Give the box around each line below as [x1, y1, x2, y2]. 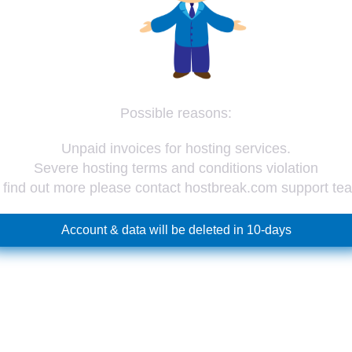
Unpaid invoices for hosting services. [61, 141, 291, 157]
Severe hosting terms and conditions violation [34, 160, 318, 177]
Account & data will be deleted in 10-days [60, 223, 291, 237]
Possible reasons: [120, 105, 232, 122]
